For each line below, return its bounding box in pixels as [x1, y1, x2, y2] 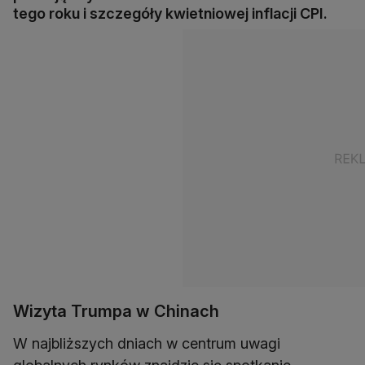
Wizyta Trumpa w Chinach [13, 301, 219, 322]
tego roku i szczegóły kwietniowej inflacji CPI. [13, 5, 328, 23]
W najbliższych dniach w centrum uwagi [13, 335, 280, 353]
